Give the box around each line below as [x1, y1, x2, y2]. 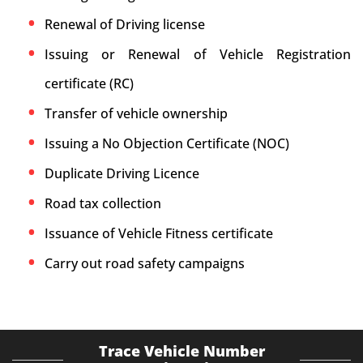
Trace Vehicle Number [98, 341, 265, 361]
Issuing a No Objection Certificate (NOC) [45, 135, 289, 152]
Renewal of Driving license [45, 15, 205, 33]
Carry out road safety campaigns [45, 254, 245, 272]
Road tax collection [45, 194, 161, 212]
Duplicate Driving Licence [45, 164, 199, 182]
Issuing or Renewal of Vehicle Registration [45, 45, 351, 63]
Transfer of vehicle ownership [45, 105, 228, 122]
